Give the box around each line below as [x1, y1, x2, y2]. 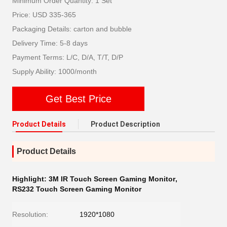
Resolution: [12, 210, 48, 218]
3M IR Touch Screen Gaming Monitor [49, 175, 175, 183]
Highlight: [12, 175, 49, 183]
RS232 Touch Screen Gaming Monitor [12, 185, 141, 193]
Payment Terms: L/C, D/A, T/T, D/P [12, 53, 123, 61]
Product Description [91, 120, 160, 128]
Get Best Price [45, 93, 111, 104]
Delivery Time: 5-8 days [12, 39, 88, 47]
